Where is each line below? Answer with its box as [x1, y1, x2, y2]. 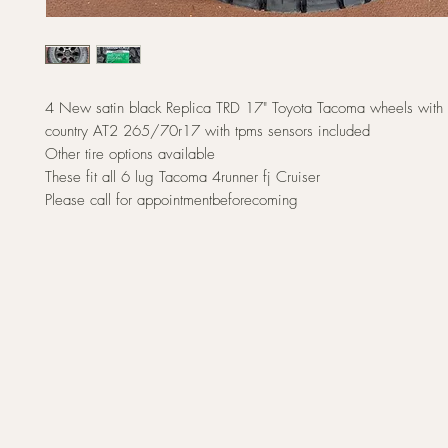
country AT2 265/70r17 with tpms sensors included [45, 121, 370, 141]
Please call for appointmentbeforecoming [45, 190, 298, 210]
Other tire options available [45, 144, 215, 164]
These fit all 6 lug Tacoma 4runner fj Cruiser [45, 167, 320, 187]
